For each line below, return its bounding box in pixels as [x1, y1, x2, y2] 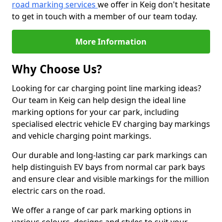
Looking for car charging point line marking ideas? [12, 83, 201, 94]
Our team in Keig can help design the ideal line [12, 95, 186, 106]
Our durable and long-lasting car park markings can [12, 150, 207, 161]
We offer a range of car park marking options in [12, 205, 191, 216]
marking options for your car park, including [12, 107, 179, 117]
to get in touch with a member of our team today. [12, 11, 197, 22]
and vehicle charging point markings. [12, 130, 151, 141]
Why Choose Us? [12, 61, 102, 77]
